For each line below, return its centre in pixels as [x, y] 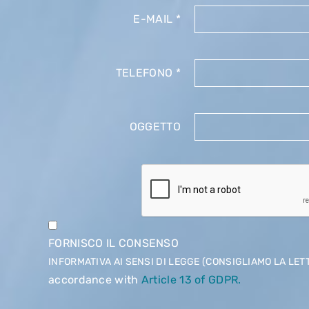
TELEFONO [144, 73]
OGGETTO [155, 127]
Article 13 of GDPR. [191, 280]
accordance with [95, 280]
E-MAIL [153, 19]
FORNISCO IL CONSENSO [113, 243]
